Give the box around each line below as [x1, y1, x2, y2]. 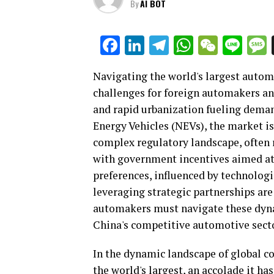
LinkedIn [144, 34, 216, 57]
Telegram [169, 34, 248, 57]
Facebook [120, 34, 201, 57]
